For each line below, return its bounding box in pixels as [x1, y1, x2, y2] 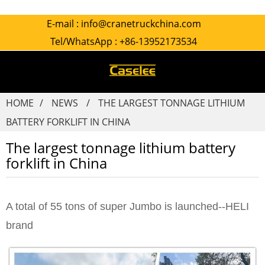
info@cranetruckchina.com [80, 17, 201, 30]
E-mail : [46, 17, 81, 30]
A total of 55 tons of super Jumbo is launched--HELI [6, 201, 249, 212]
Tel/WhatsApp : [50, 35, 119, 48]
